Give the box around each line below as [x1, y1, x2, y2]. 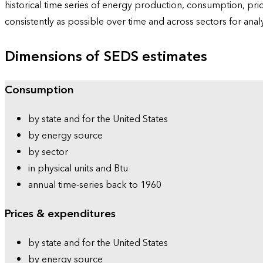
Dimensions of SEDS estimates [5, 44, 207, 69]
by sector [28, 144, 68, 161]
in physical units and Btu [28, 160, 128, 177]
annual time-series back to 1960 [28, 177, 161, 194]
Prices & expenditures [5, 204, 116, 224]
